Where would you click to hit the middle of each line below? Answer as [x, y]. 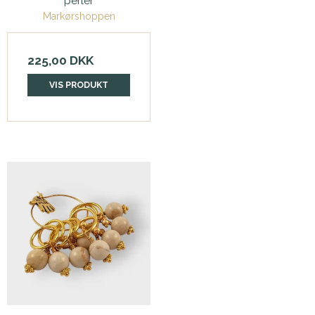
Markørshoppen [79, 17]
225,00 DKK [60, 61]
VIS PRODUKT [79, 85]
